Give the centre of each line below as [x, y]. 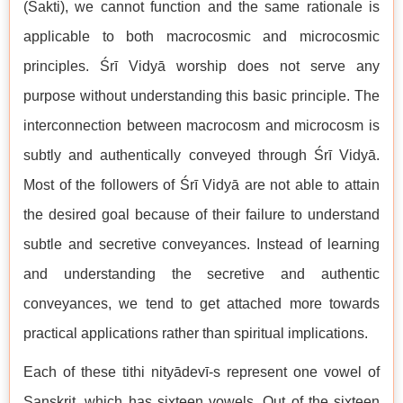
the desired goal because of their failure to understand [201, 215]
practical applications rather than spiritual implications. [196, 333]
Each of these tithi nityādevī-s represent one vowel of [201, 372]
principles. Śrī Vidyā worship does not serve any [201, 66]
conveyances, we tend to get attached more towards [201, 304]
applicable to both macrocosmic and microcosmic [201, 36]
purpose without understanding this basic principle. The [201, 96]
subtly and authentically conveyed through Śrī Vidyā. [201, 155]
